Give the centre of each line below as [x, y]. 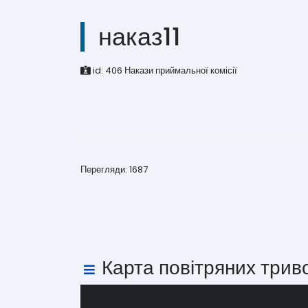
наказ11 [140, 37]
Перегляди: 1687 [114, 169]
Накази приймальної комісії [181, 70]
